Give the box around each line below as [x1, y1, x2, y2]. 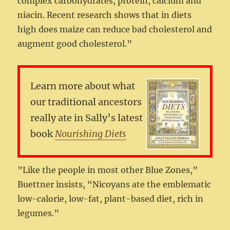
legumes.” [17, 208, 60, 219]
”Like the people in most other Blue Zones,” [17, 165, 198, 176]
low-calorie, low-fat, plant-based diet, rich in [17, 194, 204, 204]
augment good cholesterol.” [17, 39, 132, 49]
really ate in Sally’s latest [30, 112, 143, 124]
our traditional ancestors [30, 96, 142, 108]
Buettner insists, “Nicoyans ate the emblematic [17, 179, 212, 190]
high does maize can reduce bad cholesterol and [17, 24, 213, 35]
